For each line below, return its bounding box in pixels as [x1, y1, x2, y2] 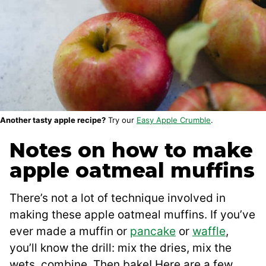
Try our [106, 115, 137, 125]
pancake [130, 224, 176, 238]
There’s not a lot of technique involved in [9, 191, 226, 205]
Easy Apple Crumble [137, 115, 211, 125]
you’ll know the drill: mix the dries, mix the [9, 240, 232, 255]
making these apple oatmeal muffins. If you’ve [9, 207, 255, 221]
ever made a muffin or [9, 224, 130, 238]
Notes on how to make [9, 137, 253, 163]
